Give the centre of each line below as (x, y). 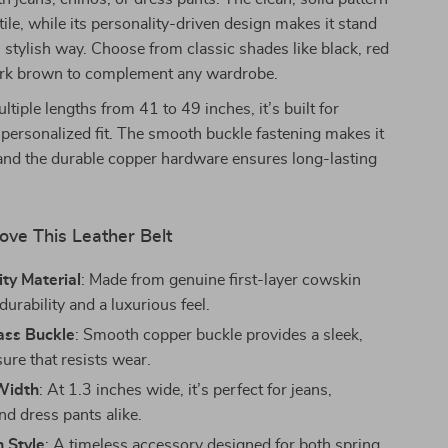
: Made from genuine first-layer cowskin (221, 280)
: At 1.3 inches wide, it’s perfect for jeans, (186, 390)
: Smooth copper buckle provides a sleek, (219, 335)
